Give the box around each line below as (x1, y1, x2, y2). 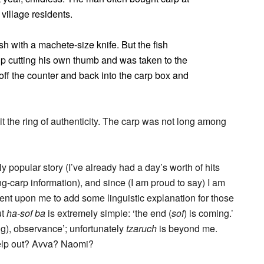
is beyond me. (157, 222, 217, 235)
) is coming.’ (184, 206, 233, 220)
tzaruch (126, 222, 157, 235)
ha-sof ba (6, 206, 45, 220)
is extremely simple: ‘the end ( (45, 206, 171, 220)
